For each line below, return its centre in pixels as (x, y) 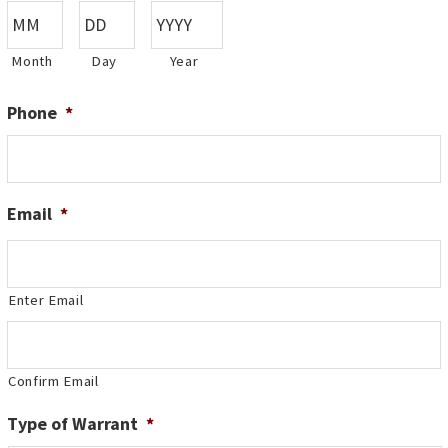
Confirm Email (53, 381)
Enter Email (46, 300)
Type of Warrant (72, 424)
